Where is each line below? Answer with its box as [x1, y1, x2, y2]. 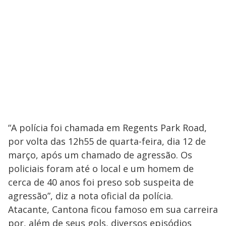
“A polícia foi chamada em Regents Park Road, [8, 121, 207, 134]
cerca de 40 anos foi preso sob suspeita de [8, 176, 194, 188]
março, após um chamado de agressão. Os [8, 148, 192, 161]
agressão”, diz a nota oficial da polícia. [8, 189, 173, 202]
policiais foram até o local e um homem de [8, 162, 194, 175]
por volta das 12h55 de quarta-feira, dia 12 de [8, 135, 206, 147]
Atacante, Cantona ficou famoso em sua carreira [8, 203, 218, 215]
